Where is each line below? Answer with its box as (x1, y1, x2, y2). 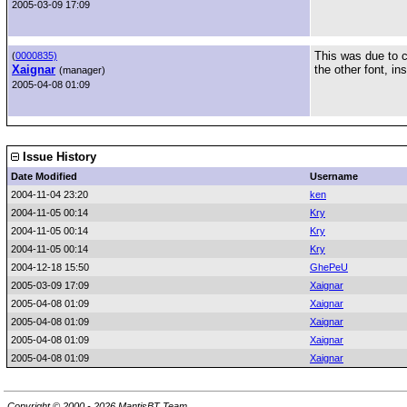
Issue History (19, 150, 96, 164)
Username (310, 171, 358, 182)
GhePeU (310, 262, 348, 273)
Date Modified (11, 171, 77, 182)
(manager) (59, 65, 105, 75)
